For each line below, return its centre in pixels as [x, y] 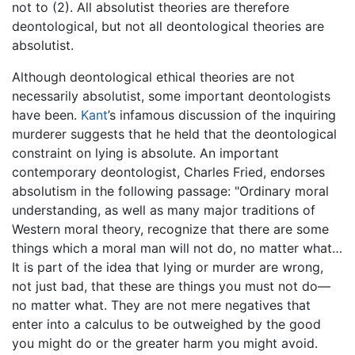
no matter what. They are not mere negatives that [161, 305]
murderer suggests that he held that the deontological [174, 134]
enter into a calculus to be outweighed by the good [166, 324]
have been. [46, 115]
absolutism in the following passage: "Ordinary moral [170, 191]
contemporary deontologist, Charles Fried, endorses [168, 172]
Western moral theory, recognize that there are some [170, 229]
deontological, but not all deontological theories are [168, 26]
